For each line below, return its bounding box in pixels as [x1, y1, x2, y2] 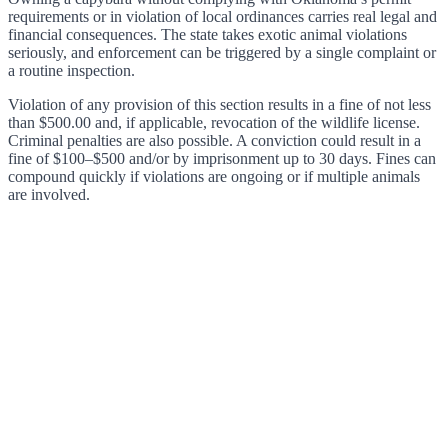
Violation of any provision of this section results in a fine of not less [8, 95, 431, 113]
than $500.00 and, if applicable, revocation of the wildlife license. [8, 113, 420, 131]
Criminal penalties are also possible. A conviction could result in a [8, 131, 421, 149]
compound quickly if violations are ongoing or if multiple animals [8, 167, 420, 185]
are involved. [8, 185, 90, 203]
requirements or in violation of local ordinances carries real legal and [8, 7, 437, 25]
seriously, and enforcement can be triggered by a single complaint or [8, 43, 436, 61]
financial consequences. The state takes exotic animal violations [8, 25, 407, 43]
